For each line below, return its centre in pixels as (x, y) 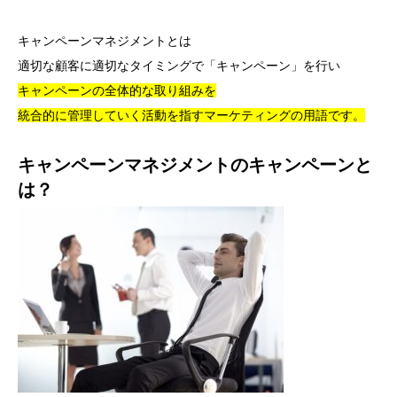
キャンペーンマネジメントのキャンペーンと (195, 165)
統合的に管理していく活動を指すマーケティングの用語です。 (191, 115)
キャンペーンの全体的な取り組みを (117, 90)
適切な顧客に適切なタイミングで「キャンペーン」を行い (179, 66)
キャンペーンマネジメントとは (105, 41)
